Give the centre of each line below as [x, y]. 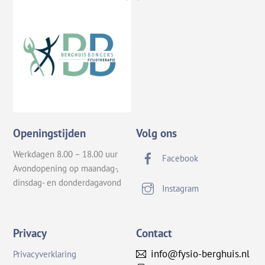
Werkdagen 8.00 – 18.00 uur [66, 154]
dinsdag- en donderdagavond [67, 183]
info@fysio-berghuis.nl [200, 253]
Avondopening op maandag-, [66, 169]
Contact [154, 233]
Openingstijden [50, 133]
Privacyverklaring [45, 254]
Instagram [180, 189]
